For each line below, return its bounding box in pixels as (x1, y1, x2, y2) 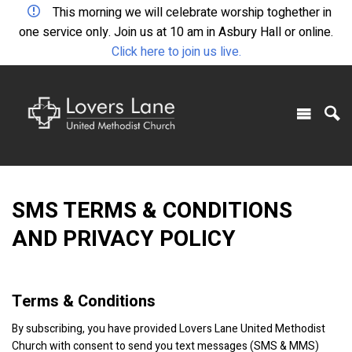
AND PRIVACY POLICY (12, 223, 236, 256)
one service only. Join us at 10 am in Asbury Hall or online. (19, 23, 333, 42)
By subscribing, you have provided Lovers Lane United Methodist (12, 320, 325, 337)
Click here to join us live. (111, 42, 241, 61)
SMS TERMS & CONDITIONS (12, 195, 292, 228)
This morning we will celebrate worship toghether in (52, 3, 332, 22)
